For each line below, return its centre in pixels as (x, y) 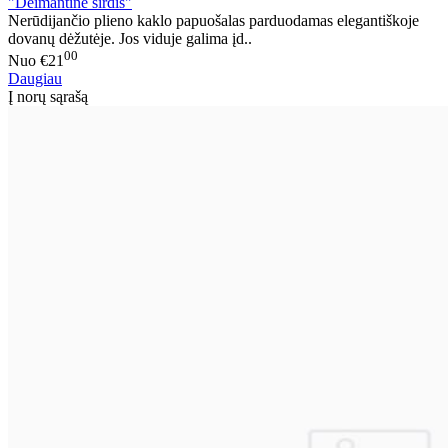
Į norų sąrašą (48, 97)
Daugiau (35, 79)
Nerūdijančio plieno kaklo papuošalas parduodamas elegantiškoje (213, 20)
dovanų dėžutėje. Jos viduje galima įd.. (130, 38)
